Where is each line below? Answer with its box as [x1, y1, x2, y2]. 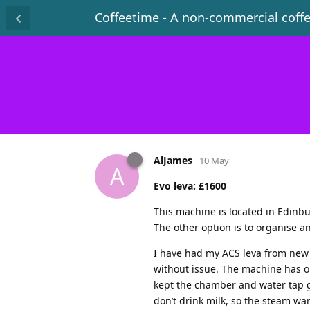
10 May [199, 154, 229, 167]
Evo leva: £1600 [154, 179, 226, 192]
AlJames [154, 153, 192, 167]
